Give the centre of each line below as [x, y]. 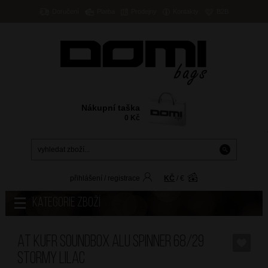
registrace [124, 179]
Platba [106, 11]
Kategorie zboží [66, 203]
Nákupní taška [111, 108]
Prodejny [144, 11]
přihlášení [86, 179]
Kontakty [186, 11]
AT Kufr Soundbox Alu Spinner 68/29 [110, 243]
